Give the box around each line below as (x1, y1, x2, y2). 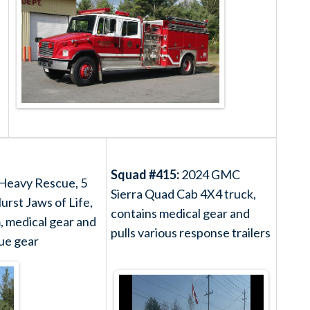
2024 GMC (179, 166, 240, 182)
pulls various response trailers (111, 224, 271, 240)
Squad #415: (111, 166, 179, 182)
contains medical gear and (111, 205, 250, 221)
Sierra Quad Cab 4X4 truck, (111, 185, 256, 201)
